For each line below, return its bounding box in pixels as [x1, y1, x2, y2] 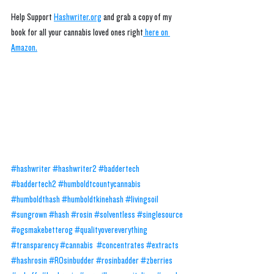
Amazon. [11, 42, 37, 53]
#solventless [94, 209, 135, 220]
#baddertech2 [11, 179, 56, 190]
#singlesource [137, 209, 183, 220]
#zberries [141, 255, 172, 266]
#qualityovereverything [75, 224, 147, 235]
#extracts [146, 240, 179, 251]
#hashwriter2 [53, 163, 97, 174]
